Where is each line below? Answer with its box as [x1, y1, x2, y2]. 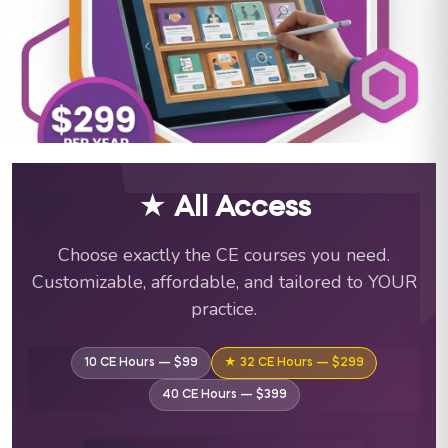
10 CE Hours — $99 [84, 357, 198, 370]
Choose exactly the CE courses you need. [58, 243, 390, 268]
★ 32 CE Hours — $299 [224, 357, 364, 370]
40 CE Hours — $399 [161, 389, 287, 402]
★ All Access [137, 195, 311, 224]
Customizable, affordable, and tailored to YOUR [31, 270, 417, 295]
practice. [191, 297, 257, 322]
